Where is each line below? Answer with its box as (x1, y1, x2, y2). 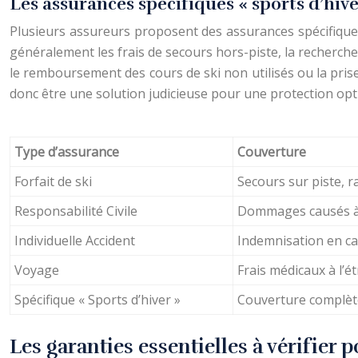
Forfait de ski (14, 173, 92, 190)
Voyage (14, 261, 59, 279)
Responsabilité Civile (14, 202, 137, 220)
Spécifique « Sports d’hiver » (14, 291, 181, 308)
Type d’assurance (14, 143, 119, 161)
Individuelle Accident (14, 232, 135, 249)
